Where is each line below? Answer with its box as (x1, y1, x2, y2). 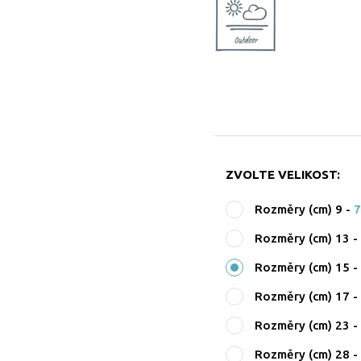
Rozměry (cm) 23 (255, 318, 351, 332)
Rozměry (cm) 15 (255, 260, 351, 274)
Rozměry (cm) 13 (255, 231, 351, 245)
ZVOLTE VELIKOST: (226, 168, 341, 181)
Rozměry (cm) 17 (255, 289, 351, 303)
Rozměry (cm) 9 (255, 202, 343, 216)
